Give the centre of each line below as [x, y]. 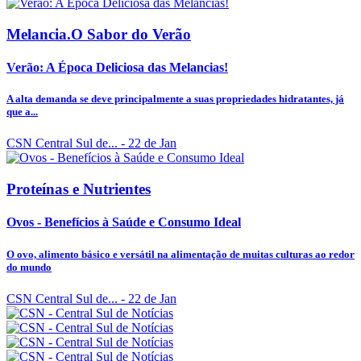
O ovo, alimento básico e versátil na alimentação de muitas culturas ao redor [180, 254]
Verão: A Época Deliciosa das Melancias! [117, 68]
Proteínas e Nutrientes [79, 189]
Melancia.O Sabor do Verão [99, 34]
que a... [22, 112]
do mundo [29, 267]
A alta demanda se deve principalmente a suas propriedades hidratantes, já [175, 99]
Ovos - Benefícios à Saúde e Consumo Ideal [124, 222]
